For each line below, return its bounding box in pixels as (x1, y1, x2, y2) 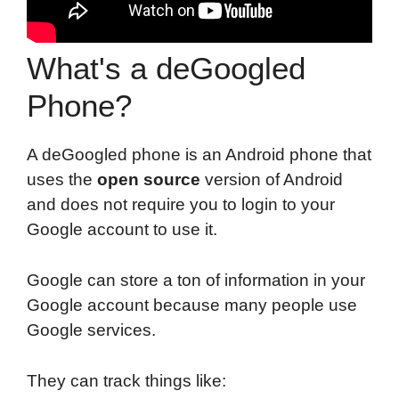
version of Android (200, 170, 343, 190)
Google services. (27, 321, 156, 340)
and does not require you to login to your (27, 195, 335, 215)
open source (97, 170, 200, 190)
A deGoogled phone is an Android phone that (27, 145, 371, 165)
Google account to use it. (27, 220, 217, 240)
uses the (27, 170, 97, 190)
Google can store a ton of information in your (27, 271, 365, 290)
